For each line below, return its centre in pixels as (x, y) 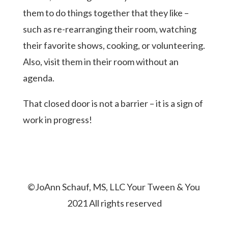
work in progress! (57, 119)
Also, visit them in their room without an (101, 61)
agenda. (38, 78)
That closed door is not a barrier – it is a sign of (113, 103)
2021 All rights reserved (114, 203)
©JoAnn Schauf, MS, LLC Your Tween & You (114, 187)
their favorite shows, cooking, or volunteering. (114, 45)
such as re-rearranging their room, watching (109, 29)
